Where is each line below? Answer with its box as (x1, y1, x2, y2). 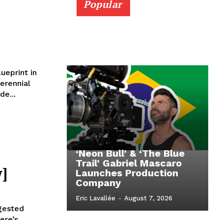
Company (76, 177, 121, 189)
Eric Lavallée (76, 194, 115, 202)
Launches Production (76, 167, 178, 179)
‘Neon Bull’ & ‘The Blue (76, 147, 185, 160)
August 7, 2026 (124, 194, 172, 202)
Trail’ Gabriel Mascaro (76, 157, 182, 169)
